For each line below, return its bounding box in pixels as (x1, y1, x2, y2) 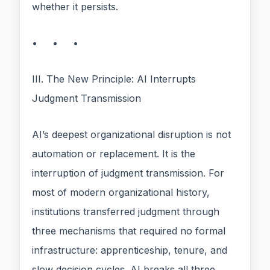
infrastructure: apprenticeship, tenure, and (32, 244, 227, 257)
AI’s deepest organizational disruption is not (32, 128, 231, 141)
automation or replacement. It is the (32, 148, 195, 160)
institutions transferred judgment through (32, 206, 219, 218)
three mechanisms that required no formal (32, 225, 225, 237)
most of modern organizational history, (32, 186, 210, 199)
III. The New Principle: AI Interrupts (32, 73, 196, 86)
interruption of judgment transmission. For (32, 167, 224, 180)
